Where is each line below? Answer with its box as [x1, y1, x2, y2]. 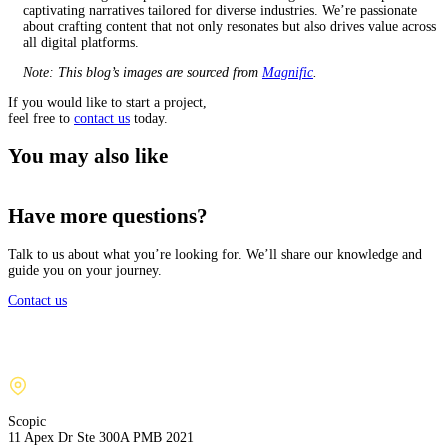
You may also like [8, 144, 168, 169]
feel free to [8, 111, 74, 127]
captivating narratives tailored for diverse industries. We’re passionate [23, 3, 417, 19]
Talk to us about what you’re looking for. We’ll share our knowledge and [8, 246, 422, 262]
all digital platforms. [23, 35, 139, 51]
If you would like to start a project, [8, 95, 207, 111]
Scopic [8, 413, 46, 429]
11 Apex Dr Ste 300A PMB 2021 [8, 429, 194, 445]
